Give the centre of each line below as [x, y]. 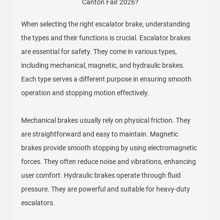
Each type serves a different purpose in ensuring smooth [107, 79]
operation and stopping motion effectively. [85, 93]
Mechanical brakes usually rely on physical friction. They [106, 120]
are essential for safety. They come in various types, [99, 52]
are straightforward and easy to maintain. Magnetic [100, 134]
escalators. [38, 203]
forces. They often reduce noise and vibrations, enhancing [109, 162]
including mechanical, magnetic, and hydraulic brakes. [103, 65]
